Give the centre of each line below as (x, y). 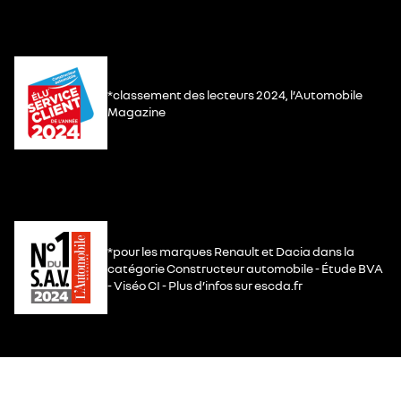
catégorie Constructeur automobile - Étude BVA (245, 268)
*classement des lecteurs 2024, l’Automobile (235, 94)
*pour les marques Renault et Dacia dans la (231, 251)
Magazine (137, 111)
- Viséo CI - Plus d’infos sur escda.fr (205, 285)
